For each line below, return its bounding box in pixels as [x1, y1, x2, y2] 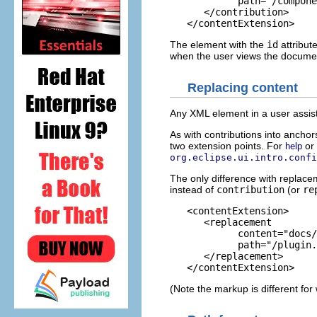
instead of [170, 183, 217, 195]
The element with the [170, 39, 267, 50]
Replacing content [188, 80, 298, 95]
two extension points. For [170, 139, 285, 151]
